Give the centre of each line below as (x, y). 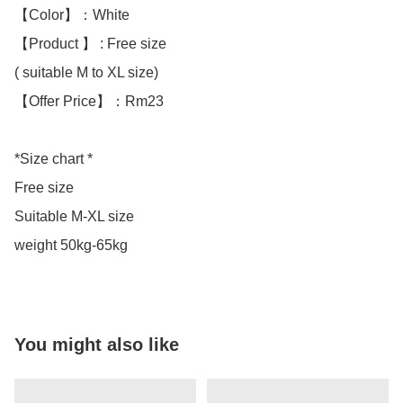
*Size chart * (54, 159)
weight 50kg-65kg (71, 246)
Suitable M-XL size (74, 217)
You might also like (97, 345)
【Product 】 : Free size (90, 44)
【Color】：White (72, 15)
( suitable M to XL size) (86, 73)
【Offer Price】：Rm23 (89, 102)
